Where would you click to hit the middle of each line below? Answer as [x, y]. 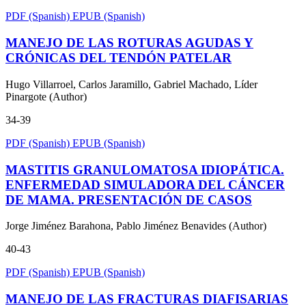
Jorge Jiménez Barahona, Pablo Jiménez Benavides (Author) [136, 226]
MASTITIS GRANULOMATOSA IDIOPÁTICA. [145, 169]
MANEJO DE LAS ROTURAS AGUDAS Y [129, 43]
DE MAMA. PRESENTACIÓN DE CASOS [129, 199]
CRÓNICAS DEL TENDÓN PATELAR [119, 58]
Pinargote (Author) [46, 96]
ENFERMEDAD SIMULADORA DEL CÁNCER [145, 184]
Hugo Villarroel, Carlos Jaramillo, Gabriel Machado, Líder [131, 84]
